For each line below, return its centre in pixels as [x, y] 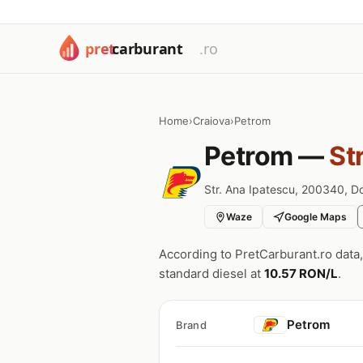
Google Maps [315, 217]
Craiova [211, 121]
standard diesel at [211, 273]
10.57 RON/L [301, 273]
